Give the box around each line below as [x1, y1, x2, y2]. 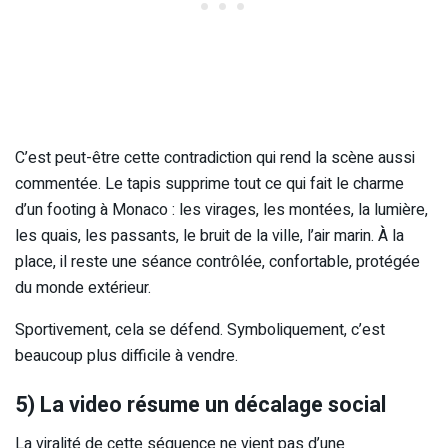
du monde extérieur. [15, 275, 151, 300]
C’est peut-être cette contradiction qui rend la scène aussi [15, 145, 415, 170]
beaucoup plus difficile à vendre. [15, 343, 238, 368]
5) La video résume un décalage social [15, 389, 386, 422]
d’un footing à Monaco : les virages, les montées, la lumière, [15, 197, 428, 222]
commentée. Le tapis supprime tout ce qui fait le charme [15, 171, 404, 196]
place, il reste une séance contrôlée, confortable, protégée [15, 249, 420, 274]
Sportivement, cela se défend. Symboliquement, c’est [15, 317, 385, 342]
